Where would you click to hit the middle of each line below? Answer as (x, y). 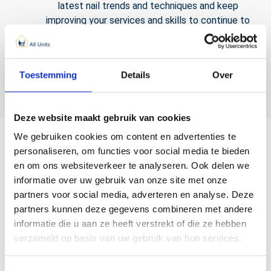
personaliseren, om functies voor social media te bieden (132, 151)
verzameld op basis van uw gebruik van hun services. (128, 238)
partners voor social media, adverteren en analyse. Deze (134, 195)
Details (135, 74)
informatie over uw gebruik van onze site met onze (121, 180)
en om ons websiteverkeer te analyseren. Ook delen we (132, 166)
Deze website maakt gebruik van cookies (103, 117)
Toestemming (48, 74)
